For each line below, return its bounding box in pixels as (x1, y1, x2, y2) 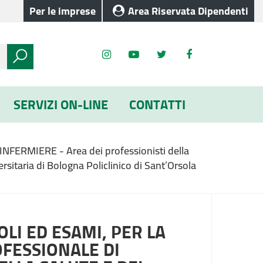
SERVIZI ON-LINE (14, 92, 108, 117)
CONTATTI (129, 92, 186, 117)
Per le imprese (29, 1, 96, 21)
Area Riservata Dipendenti (128, 1, 248, 21)
